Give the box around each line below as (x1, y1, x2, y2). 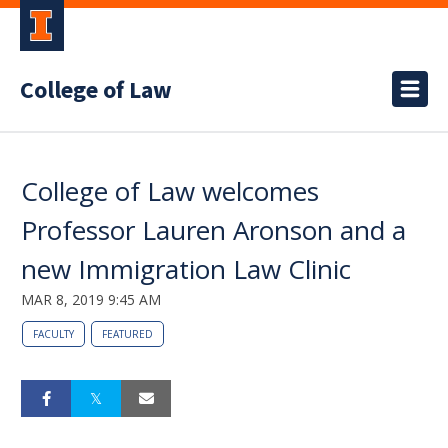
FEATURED (102, 327, 153, 341)
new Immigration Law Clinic (21, 251, 351, 287)
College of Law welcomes (21, 173, 319, 209)
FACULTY (33, 327, 74, 341)
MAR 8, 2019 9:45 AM (21, 290, 161, 309)
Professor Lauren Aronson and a (21, 212, 406, 248)
